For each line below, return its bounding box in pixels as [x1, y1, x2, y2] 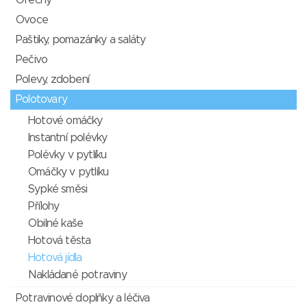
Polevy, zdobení [16, 74, 89, 86]
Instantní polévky [28, 132, 108, 144]
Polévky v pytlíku [28, 149, 107, 161]
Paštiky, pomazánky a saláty [16, 34, 146, 46]
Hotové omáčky [28, 115, 103, 127]
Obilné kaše [28, 218, 84, 230]
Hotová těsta [28, 235, 91, 247]
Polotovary [16, 94, 67, 106]
